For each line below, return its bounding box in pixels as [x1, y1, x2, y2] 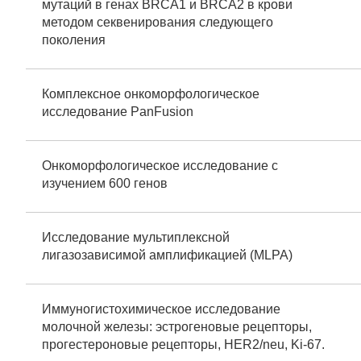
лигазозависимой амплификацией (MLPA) [42, 248, 293, 262]
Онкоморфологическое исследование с [42, 159, 278, 172]
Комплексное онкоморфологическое [42, 87, 259, 101]
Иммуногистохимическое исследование [42, 302, 280, 316]
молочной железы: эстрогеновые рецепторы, [42, 320, 312, 334]
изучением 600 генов [42, 176, 168, 190]
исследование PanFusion [42, 105, 193, 118]
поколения [42, 33, 106, 47]
